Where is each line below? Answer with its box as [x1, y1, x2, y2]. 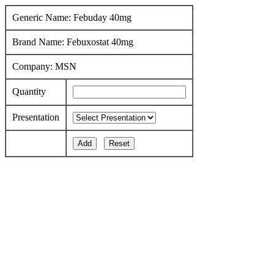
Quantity [12, 86, 46, 97]
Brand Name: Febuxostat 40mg [12, 37, 133, 47]
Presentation [12, 112, 59, 122]
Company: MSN [12, 61, 76, 72]
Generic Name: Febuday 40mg [12, 12, 131, 23]
